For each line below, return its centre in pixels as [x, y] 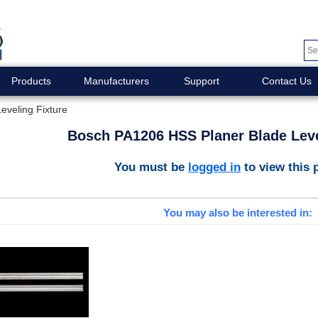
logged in [214, 166]
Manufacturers [116, 81]
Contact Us [286, 81]
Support [201, 81]
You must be [151, 166]
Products [31, 81]
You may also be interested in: [237, 213]
